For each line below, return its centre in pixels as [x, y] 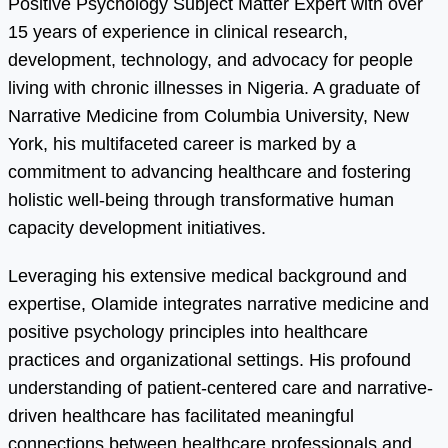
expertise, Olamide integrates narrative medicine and [218, 304]
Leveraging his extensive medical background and [207, 276]
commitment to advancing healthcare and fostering [209, 172]
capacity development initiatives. [137, 228]
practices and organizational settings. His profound [209, 360]
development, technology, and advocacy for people [210, 60]
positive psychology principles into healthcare [188, 332]
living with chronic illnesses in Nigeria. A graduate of [214, 88]
